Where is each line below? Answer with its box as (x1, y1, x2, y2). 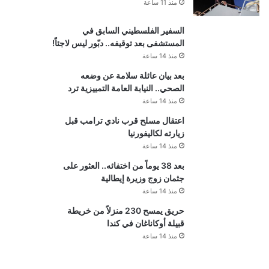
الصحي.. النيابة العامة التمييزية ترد (67, 83, 184, 94)
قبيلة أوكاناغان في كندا (106, 218, 184, 229)
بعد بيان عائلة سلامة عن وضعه (80, 70, 184, 81)
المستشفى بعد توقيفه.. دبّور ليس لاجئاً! (52, 38, 184, 49)
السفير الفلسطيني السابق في (82, 25, 184, 36)
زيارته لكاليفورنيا (127, 128, 184, 139)
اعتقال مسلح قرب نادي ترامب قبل (64, 115, 184, 126)
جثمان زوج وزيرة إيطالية (100, 173, 184, 184)
